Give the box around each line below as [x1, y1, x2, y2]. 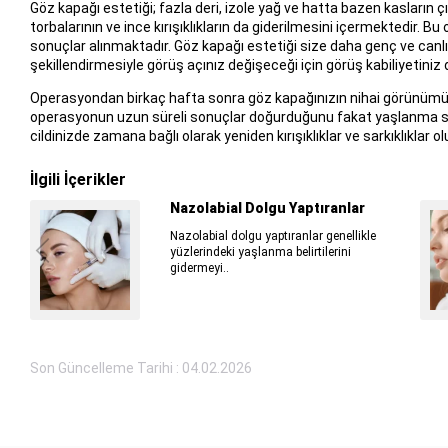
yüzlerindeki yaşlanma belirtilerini [169, 244, 351, 259]
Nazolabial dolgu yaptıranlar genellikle [169, 228, 376, 243]
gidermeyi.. [169, 260, 229, 275]
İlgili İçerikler [29, 169, 126, 189]
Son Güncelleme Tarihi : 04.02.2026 [29, 359, 252, 376]
